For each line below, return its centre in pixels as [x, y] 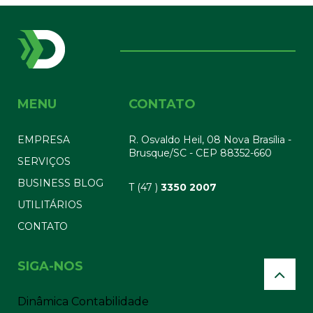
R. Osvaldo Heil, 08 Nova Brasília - [210, 140]
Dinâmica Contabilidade [83, 302]
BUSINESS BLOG [60, 183]
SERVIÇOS [44, 162]
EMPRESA [44, 140]
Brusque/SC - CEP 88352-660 [201, 153]
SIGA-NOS [50, 267]
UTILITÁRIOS [50, 205]
